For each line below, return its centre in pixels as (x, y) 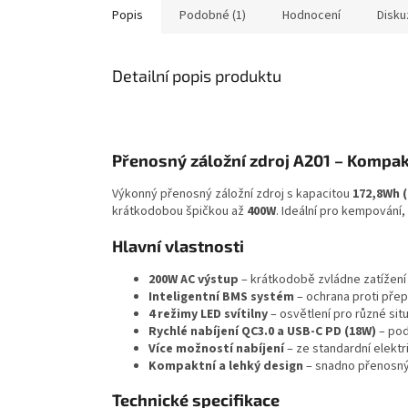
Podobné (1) (213, 16)
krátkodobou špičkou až (179, 212)
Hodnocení (311, 16)
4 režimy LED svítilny (208, 315)
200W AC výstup (194, 280)
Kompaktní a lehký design (226, 367)
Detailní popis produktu (197, 76)
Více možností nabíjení (216, 349)
